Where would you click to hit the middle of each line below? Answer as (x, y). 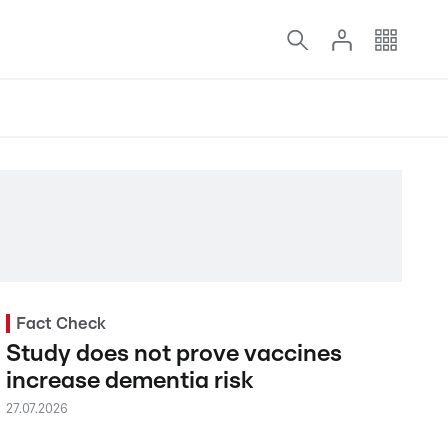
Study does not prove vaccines (173, 354)
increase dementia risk (129, 381)
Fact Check (60, 323)
